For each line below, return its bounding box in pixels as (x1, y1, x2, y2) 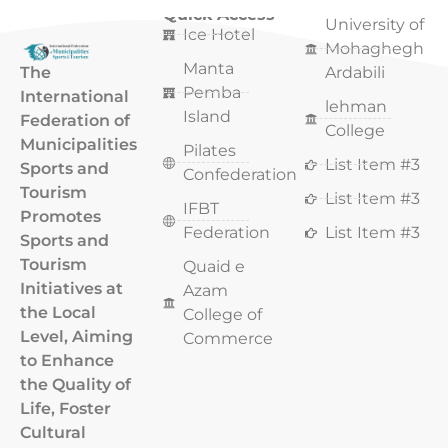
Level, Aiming (20, 326, 133, 346)
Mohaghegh (325, 38, 425, 58)
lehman (325, 96, 388, 116)
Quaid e (182, 256, 245, 276)
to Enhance (20, 350, 114, 370)
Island (182, 106, 231, 126)
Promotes (20, 206, 101, 226)
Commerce (182, 328, 273, 348)
